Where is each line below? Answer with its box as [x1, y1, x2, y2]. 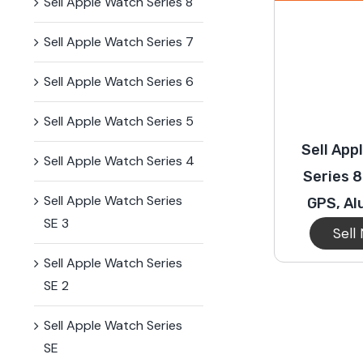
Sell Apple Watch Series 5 [44, 112, 194, 130]
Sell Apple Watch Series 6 [44, 72, 194, 90]
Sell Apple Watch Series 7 [44, 32, 194, 50]
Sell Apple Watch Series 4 [44, 152, 194, 169]
